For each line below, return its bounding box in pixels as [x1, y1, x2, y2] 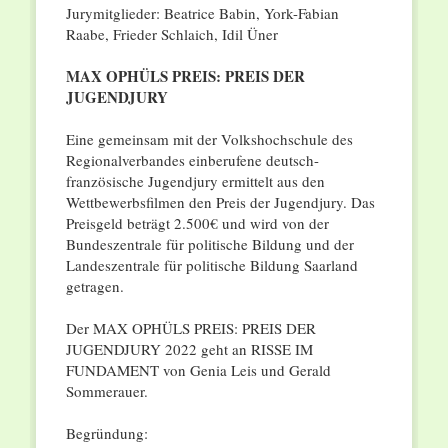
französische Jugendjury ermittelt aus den [65, 171, 325, 192]
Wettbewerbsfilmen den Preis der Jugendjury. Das [65, 192, 375, 213]
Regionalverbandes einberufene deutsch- [65, 150, 319, 171]
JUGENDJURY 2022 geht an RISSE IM [65, 339, 313, 360]
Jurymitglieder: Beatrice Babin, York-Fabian [65, 3, 339, 24]
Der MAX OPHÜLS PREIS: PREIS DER [65, 318, 316, 339]
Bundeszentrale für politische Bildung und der [65, 234, 354, 255]
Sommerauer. [65, 381, 148, 402]
